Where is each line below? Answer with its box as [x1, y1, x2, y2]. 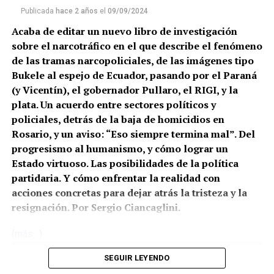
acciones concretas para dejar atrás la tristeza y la [11, 186, 247, 200]
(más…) [11, 228, 42, 240]
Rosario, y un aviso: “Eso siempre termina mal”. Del [11, 127, 255, 141]
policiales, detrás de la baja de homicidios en [11, 113, 224, 127]
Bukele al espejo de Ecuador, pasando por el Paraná [11, 68, 257, 83]
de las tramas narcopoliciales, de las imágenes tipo [11, 54, 254, 68]
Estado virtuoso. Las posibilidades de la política [11, 157, 239, 171]
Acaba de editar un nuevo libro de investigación [11, 24, 237, 39]
